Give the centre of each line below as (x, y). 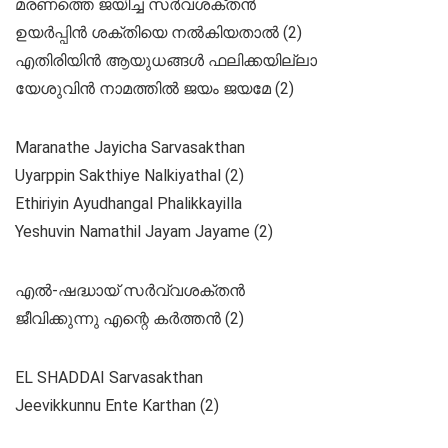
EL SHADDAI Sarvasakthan (109, 378)
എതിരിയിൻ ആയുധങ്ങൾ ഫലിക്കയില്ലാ (166, 61)
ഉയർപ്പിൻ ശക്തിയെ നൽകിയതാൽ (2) (158, 33)
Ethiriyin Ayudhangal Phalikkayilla (128, 204)
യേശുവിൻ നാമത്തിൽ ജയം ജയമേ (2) (154, 89)
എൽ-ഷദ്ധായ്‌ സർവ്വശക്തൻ (130, 291)
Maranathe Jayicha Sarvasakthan (130, 148)
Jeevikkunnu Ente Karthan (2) (117, 406)
